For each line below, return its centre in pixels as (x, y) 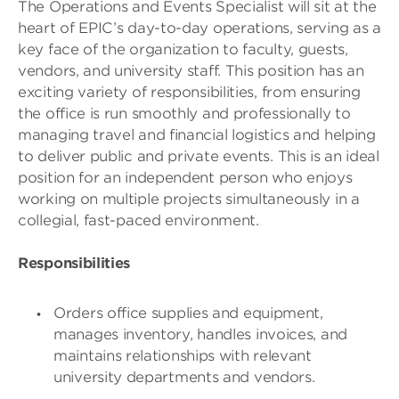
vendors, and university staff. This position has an (191, 71)
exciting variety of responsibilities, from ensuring (189, 92)
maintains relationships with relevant (183, 356)
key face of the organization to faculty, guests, (183, 49)
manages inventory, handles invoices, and (201, 334)
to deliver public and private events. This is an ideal (199, 156)
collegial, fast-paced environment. (138, 220)
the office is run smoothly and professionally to (184, 114)
